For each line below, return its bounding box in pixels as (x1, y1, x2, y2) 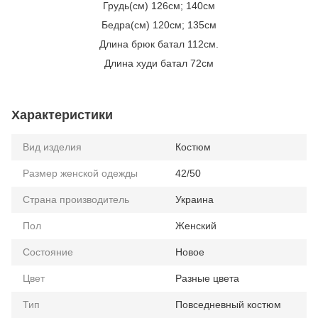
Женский (175, 219, 216, 231)
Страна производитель (23, 193, 129, 205)
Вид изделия (23, 141, 82, 153)
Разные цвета (175, 272, 239, 284)
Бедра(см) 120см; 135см (102, 18, 216, 31)
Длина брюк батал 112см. (99, 38, 219, 50)
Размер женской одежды (23, 167, 138, 179)
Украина (175, 193, 214, 205)
